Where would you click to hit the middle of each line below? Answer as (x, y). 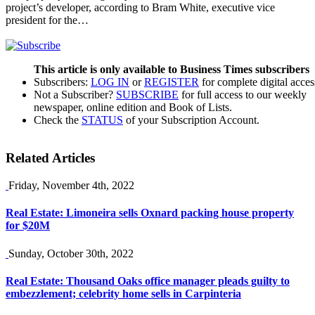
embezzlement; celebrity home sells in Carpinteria (123, 293)
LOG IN (110, 82)
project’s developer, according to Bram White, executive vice (140, 8)
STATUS (102, 120)
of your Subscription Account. (191, 120)
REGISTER (172, 82)
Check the (58, 120)
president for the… (47, 20)
